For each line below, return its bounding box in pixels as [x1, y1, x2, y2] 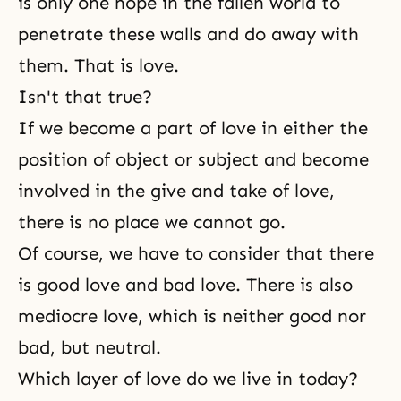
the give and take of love [116, 180, 329, 201]
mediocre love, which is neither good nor [18, 305, 366, 327]
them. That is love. [18, 55, 179, 76]
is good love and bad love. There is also [18, 274, 353, 295]
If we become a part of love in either [18, 117, 339, 139]
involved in [18, 180, 116, 201]
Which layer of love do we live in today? [18, 368, 358, 389]
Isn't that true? [18, 86, 152, 107]
